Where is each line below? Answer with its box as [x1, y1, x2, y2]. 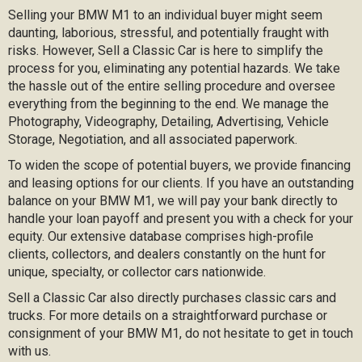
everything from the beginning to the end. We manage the [8, 95, 329, 112]
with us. [8, 343, 51, 359]
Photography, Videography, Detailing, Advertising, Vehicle [8, 113, 329, 129]
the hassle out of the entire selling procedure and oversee [8, 78, 335, 94]
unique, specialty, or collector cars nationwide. [8, 263, 266, 280]
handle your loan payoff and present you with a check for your [8, 210, 353, 226]
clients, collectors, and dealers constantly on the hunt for [8, 246, 326, 262]
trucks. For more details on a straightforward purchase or [8, 307, 327, 323]
